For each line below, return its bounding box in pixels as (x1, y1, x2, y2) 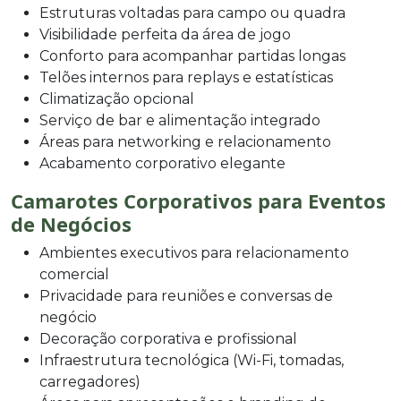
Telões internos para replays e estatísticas (39, 68, 333, 86)
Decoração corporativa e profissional (39, 329, 297, 347)
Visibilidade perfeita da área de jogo (39, 25, 291, 43)
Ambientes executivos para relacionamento (39, 243, 349, 261)
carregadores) (39, 372, 141, 390)
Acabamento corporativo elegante (39, 154, 286, 172)
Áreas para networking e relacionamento (39, 132, 331, 150)
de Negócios (11, 209, 132, 237)
